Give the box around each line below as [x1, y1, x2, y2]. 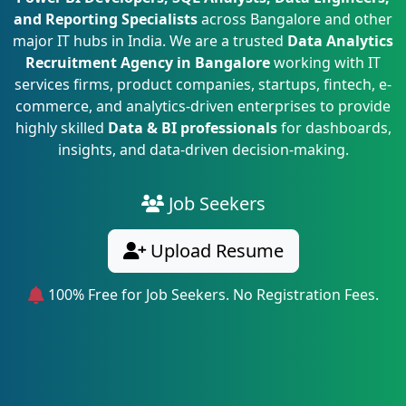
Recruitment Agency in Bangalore [25, 53, 270, 72]
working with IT [270, 53, 381, 72]
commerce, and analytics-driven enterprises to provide [15, 96, 391, 116]
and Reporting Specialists [14, 9, 198, 29]
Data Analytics [287, 31, 393, 51]
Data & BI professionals [107, 118, 277, 138]
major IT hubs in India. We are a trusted [13, 31, 287, 51]
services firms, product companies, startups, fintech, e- [14, 74, 391, 94]
